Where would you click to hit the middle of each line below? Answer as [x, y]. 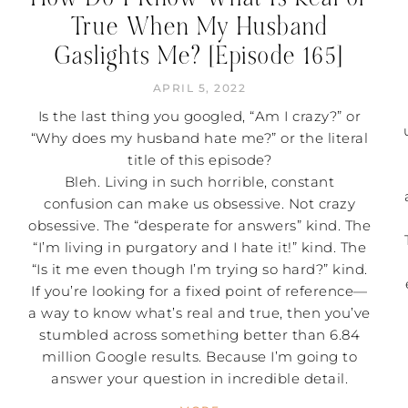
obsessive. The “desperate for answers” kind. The [200, 225]
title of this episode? [200, 159]
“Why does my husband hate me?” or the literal [199, 138]
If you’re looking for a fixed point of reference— [199, 291]
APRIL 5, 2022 [199, 87]
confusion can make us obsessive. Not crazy [200, 203]
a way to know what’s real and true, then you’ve [199, 312]
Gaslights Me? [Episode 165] [200, 56]
